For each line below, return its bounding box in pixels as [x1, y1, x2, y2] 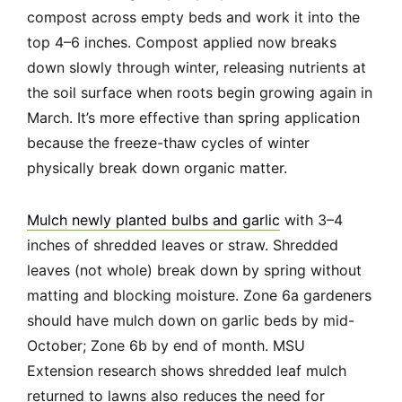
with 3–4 [280, 211, 343, 230]
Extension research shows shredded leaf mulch [27, 362, 346, 380]
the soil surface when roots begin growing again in [27, 83, 372, 102]
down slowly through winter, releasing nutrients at [27, 58, 366, 77]
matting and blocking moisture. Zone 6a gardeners [27, 286, 371, 305]
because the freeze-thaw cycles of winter [27, 134, 310, 153]
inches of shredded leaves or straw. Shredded [27, 236, 338, 255]
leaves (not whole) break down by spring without [27, 261, 362, 280]
